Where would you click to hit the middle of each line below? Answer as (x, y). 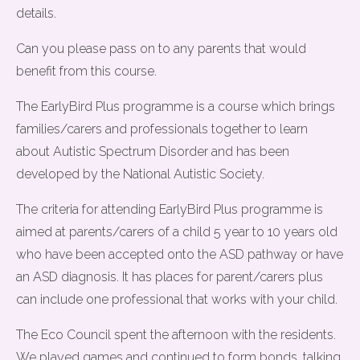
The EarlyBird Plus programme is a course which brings (176, 106)
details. (36, 13)
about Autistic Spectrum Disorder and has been (153, 151)
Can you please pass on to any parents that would (161, 49)
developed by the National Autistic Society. (140, 174)
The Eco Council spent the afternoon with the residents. (176, 335)
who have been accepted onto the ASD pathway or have (180, 254)
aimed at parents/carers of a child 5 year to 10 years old (177, 232)
